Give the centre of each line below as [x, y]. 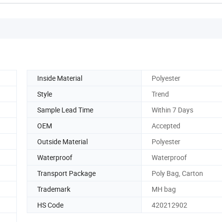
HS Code [50, 205]
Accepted [166, 125]
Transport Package [66, 173]
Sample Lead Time [65, 110]
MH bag [164, 189]
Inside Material [60, 78]
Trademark [54, 189]
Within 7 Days [172, 110]
